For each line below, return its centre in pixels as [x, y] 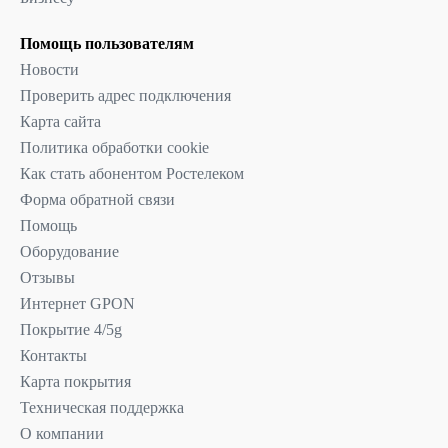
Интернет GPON [77, 303]
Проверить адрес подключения [125, 95]
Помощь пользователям [107, 43]
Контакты [53, 355]
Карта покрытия [75, 381]
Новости [49, 69]
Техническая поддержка [102, 407]
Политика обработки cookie [114, 147]
